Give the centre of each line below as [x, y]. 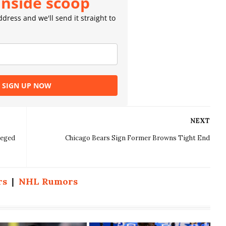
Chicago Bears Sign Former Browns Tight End [138, 138]
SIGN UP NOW [27, 86]
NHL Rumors [48, 182]
